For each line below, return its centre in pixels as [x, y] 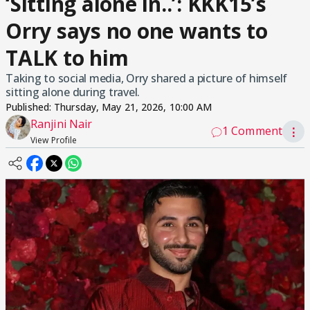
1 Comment [252, 131]
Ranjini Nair [62, 124]
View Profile [54, 140]
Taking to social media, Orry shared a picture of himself [146, 78]
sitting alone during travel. [73, 92]
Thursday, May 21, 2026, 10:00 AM [133, 107]
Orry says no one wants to [137, 31]
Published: [30, 107]
